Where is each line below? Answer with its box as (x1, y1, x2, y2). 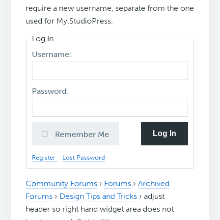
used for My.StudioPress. (26, 16, 113, 26)
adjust (144, 192, 165, 201)
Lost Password (62, 153, 106, 161)
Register (32, 153, 58, 161)
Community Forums (26, 179, 98, 189)
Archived (138, 179, 170, 189)
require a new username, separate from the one (26, 3, 194, 13)
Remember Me (55, 129, 110, 139)
